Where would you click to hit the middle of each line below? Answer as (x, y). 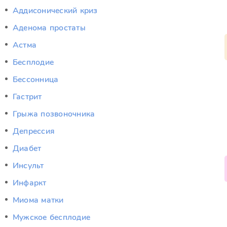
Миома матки (38, 200)
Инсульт (28, 166)
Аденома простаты (49, 28)
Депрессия (34, 131)
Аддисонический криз (55, 11)
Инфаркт (30, 183)
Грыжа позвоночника (54, 114)
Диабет (27, 148)
